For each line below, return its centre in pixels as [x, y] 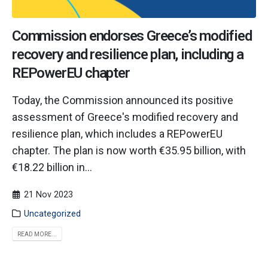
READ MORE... [37, 234]
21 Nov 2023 [49, 195]
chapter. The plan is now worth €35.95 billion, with [129, 151]
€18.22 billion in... [52, 167]
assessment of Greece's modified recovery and [125, 117]
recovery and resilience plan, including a [128, 55]
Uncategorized [53, 214]
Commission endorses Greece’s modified [132, 36]
